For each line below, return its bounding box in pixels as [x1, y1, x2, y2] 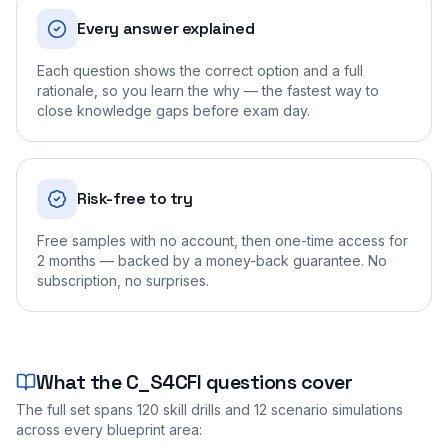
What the [36, 368, 126, 395]
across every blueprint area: [16, 420, 202, 438]
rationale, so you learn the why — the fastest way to [37, 81, 379, 99]
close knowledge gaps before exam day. [37, 101, 310, 119]
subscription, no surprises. [37, 271, 209, 289]
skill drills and [159, 400, 250, 418]
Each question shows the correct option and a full [37, 61, 363, 79]
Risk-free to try [77, 187, 193, 209]
